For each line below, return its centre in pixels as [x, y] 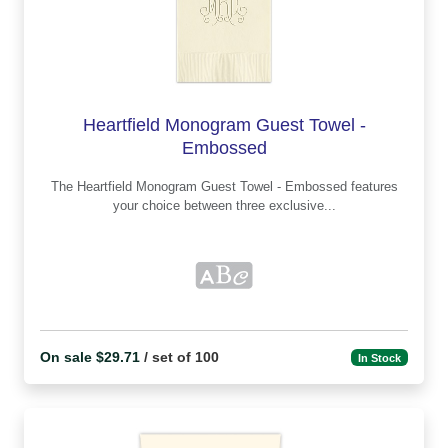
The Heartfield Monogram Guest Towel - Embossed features [63, 187]
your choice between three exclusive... [224, 206]
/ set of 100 [179, 357]
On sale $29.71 [90, 357]
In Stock [380, 357]
